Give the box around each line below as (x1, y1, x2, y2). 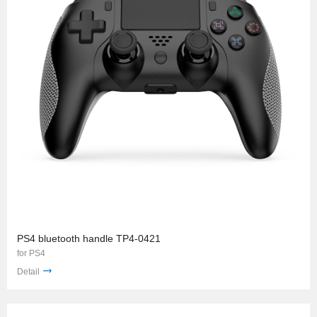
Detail (17, 267, 40, 277)
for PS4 (17, 248, 45, 259)
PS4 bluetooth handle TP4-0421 (17, 233, 161, 245)
